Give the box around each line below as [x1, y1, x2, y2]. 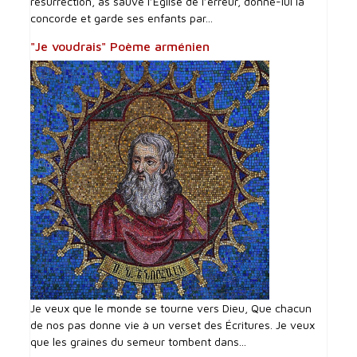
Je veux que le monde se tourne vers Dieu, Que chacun [30, 301, 312, 316]
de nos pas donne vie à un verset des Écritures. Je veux [30, 318, 316, 332]
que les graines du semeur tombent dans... [30, 335, 247, 349]
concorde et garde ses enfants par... [30, 11, 214, 25]
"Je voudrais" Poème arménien [30, 39, 210, 54]
